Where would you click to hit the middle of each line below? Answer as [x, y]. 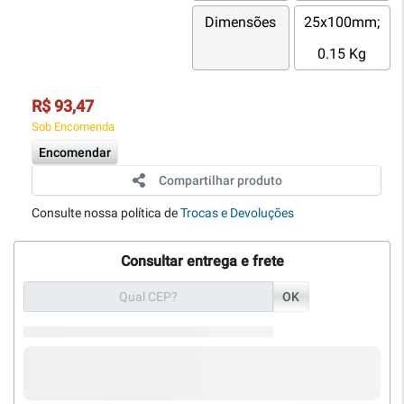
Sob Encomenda [73, 127]
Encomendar [75, 153]
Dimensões [241, 23]
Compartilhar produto [220, 181]
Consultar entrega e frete [202, 262]
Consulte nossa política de [106, 213]
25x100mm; [342, 23]
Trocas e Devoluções [237, 213]
